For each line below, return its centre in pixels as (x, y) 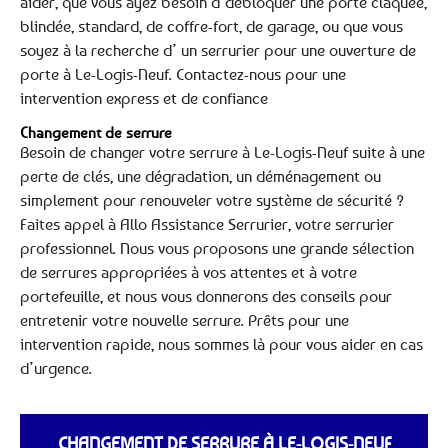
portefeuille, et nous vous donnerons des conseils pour (206, 295)
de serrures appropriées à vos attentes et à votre (188, 271)
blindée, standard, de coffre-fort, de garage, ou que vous (211, 26)
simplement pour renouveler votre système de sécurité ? (212, 199)
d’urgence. (56, 367)
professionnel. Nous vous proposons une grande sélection (217, 247)
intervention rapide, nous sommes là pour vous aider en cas (221, 343)
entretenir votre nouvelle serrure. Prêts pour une (184, 319)
